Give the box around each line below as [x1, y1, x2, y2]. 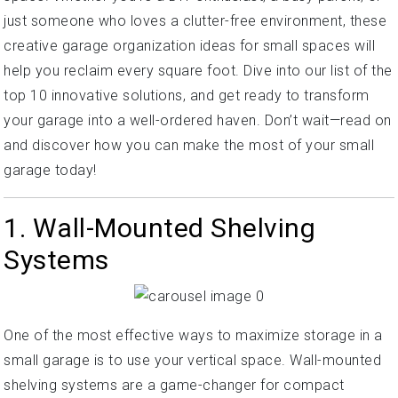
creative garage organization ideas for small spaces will [4, 37, 375, 54]
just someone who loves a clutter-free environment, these [4, 12, 386, 29]
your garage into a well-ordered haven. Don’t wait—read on [4, 112, 392, 129]
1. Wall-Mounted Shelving [4, 212, 315, 243]
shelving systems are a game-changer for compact [4, 376, 345, 394]
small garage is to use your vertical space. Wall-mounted [4, 351, 381, 369]
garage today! [4, 162, 97, 179]
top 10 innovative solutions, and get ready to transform [4, 87, 370, 104]
